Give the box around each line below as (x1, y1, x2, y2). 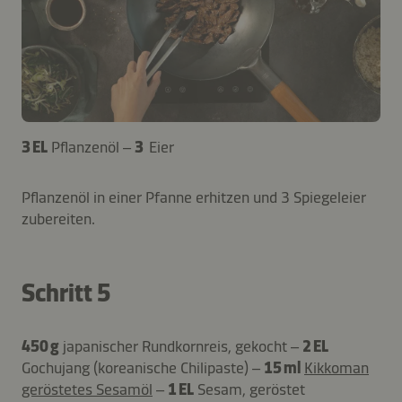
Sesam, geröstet (197, 380, 305, 400)
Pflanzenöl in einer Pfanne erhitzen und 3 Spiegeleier (22, 188, 366, 208)
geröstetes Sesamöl (22, 380, 153, 400)
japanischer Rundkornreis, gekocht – (63, 336, 302, 357)
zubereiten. (22, 209, 95, 230)
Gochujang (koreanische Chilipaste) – (22, 358, 264, 379)
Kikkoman (304, 358, 369, 379)
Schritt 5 (22, 278, 110, 309)
